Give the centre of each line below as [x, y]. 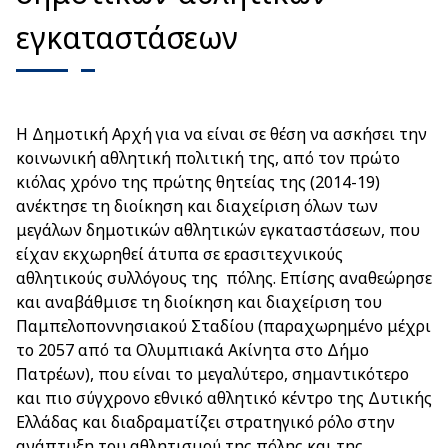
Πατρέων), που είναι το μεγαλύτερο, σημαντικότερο [212, 374]
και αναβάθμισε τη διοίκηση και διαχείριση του [199, 302]
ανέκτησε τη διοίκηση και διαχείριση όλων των [197, 206]
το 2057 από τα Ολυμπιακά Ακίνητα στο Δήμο [192, 350]
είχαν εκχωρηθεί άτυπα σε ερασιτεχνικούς [179, 254]
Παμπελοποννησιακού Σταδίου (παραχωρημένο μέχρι [223, 326]
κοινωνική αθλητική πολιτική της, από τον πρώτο [208, 158]
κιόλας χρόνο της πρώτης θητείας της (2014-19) [198, 182]
